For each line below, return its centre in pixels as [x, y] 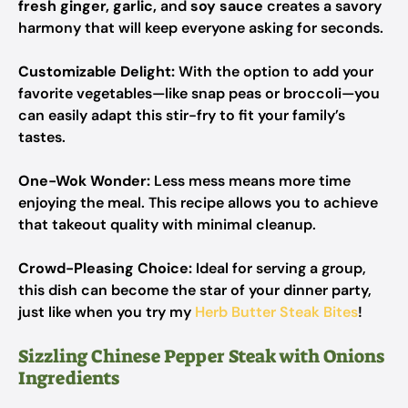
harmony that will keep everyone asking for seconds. [201, 28]
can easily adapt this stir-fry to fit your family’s [182, 115]
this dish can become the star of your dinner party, [195, 290]
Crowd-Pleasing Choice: [105, 268]
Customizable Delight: [97, 71]
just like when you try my [107, 312]
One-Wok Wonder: [84, 181]
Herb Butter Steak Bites [276, 312]
